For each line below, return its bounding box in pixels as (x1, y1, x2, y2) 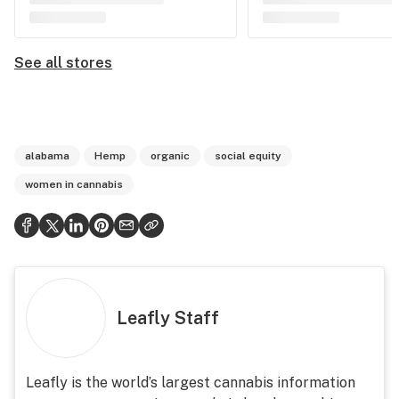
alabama (25, 150, 69, 162)
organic (151, 150, 190, 162)
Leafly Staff (117, 307, 219, 329)
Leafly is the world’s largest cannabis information (26, 374, 355, 391)
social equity (215, 150, 281, 162)
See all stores (14, 54, 112, 71)
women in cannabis (25, 178, 123, 191)
